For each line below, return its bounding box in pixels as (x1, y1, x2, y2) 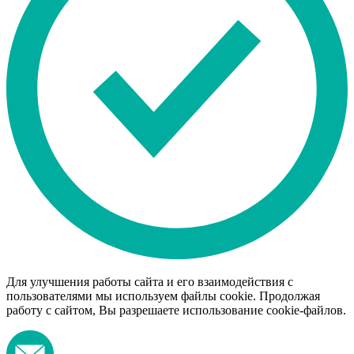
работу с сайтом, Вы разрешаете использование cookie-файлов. (6, 303, 346, 317)
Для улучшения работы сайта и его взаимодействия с (6, 274, 293, 288)
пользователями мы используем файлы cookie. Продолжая (6, 288, 320, 303)
